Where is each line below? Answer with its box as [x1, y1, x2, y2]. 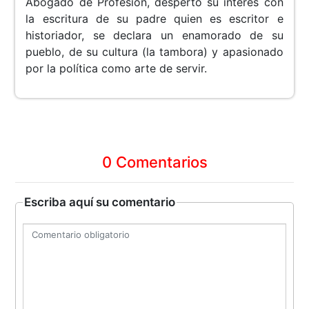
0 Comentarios [101, 153, 208, 172]
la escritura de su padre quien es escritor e [26, 12, 283, 26]
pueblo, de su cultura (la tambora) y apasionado [26, 45, 283, 59]
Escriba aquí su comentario [24, 195, 176, 210]
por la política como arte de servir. [26, 61, 208, 76]
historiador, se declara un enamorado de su [26, 28, 283, 43]
